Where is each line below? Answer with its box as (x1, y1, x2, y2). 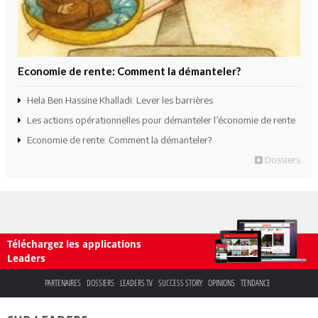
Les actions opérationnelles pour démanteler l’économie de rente (27, 114, 295, 126)
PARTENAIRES (44, 276, 81, 289)
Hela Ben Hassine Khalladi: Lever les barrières (27, 94, 213, 106)
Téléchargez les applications (7, 238, 141, 250)
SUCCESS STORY (158, 276, 202, 289)
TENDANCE (240, 276, 270, 289)
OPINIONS (207, 276, 235, 289)
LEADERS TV (119, 276, 153, 289)
